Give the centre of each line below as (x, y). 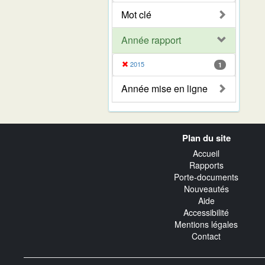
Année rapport (151, 40)
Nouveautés (206, 189)
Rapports (206, 165)
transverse (51, 140)
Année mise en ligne (164, 88)
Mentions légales (206, 224)
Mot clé (136, 14)
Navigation (51, 129)
